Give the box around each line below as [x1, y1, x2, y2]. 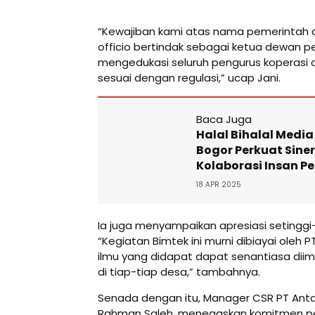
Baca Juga [196, 111, 252, 127]
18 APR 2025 [196, 179, 241, 190]
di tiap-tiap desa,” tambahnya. [98, 264, 260, 279]
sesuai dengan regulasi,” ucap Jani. [98, 70, 281, 85]
